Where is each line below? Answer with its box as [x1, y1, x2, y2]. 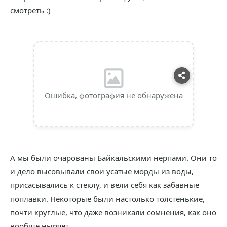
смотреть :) [10, 5, 51, 15]
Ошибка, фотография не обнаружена [44, 90, 183, 100]
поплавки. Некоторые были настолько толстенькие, [10, 194, 205, 204]
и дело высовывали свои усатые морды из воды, [10, 166, 194, 176]
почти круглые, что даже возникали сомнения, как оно [10, 207, 216, 217]
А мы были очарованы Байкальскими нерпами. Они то [10, 153, 217, 163]
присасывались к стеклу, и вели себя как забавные [10, 180, 199, 190]
